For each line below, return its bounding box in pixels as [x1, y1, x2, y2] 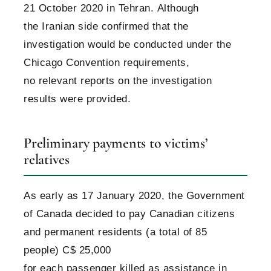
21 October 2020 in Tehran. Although [24, 2, 199, 15]
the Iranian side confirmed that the [24, 21, 189, 33]
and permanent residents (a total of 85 [24, 226, 207, 238]
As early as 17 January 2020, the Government [24, 190, 245, 202]
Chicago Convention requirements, [24, 57, 189, 69]
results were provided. [24, 93, 131, 105]
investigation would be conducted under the [24, 39, 231, 51]
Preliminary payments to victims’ [24, 134, 208, 152]
